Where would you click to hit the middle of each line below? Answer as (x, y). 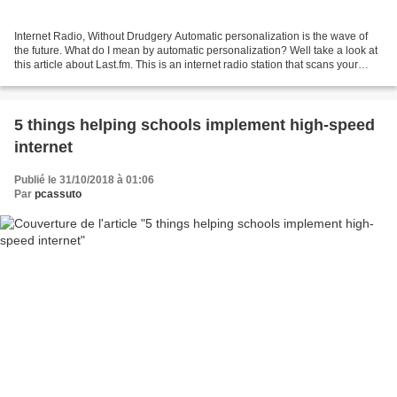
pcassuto (58, 194)
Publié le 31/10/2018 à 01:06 (84, 179)
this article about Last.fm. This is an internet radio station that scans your (186, 64)
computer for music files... (75, 78)
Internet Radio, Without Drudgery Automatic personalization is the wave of (191, 36)
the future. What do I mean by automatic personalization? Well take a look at (196, 50)
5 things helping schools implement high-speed (195, 125)
